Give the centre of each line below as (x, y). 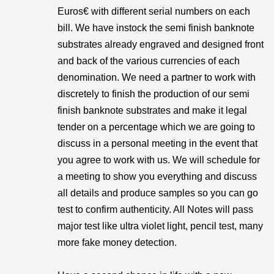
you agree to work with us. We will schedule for (159, 160)
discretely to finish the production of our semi (154, 94)
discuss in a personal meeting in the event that (157, 143)
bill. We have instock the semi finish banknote (156, 28)
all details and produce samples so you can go (158, 193)
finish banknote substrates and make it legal (152, 110)
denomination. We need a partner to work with (157, 77)
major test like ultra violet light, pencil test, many (160, 226)
